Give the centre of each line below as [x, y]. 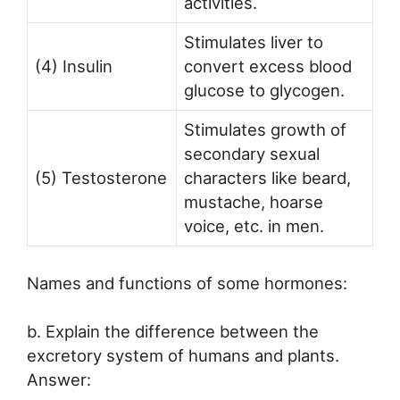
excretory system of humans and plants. [183, 356]
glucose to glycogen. [264, 90]
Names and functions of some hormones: [187, 283]
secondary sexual [252, 153]
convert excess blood [268, 66]
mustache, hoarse [254, 201]
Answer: [59, 380]
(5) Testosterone [101, 177]
